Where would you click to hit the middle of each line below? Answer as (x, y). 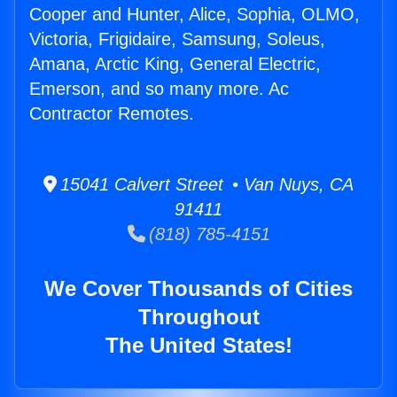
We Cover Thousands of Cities (198, 289)
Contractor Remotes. (112, 114)
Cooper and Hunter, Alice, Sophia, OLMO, (195, 15)
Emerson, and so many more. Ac (159, 89)
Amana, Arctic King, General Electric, (175, 64)
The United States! (198, 346)
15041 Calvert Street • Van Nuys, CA (205, 185)
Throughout (198, 317)
